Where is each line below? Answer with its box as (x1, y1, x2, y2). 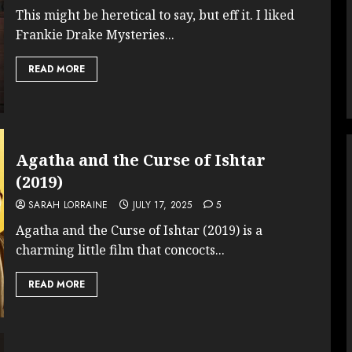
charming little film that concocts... (15, 240, 225, 258)
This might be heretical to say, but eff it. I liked (15, 5, 295, 24)
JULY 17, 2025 (132, 197, 192, 212)
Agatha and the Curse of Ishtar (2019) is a (15, 221, 262, 239)
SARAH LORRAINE (27, 197, 108, 212)
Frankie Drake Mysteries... (15, 25, 174, 43)
